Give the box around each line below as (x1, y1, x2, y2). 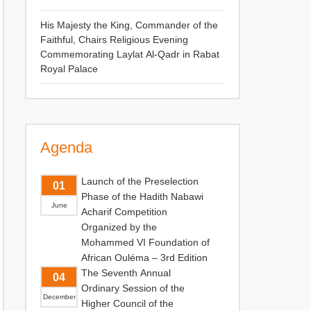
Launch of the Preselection (81, 174, 199, 188)
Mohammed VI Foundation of (81, 235, 210, 249)
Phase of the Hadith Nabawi (81, 190, 203, 203)
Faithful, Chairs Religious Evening (40, 33, 188, 47)
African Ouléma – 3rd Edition (81, 251, 208, 264)
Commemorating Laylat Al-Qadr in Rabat (40, 47, 219, 61)
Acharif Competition (81, 205, 167, 219)
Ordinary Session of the (81, 281, 185, 295)
